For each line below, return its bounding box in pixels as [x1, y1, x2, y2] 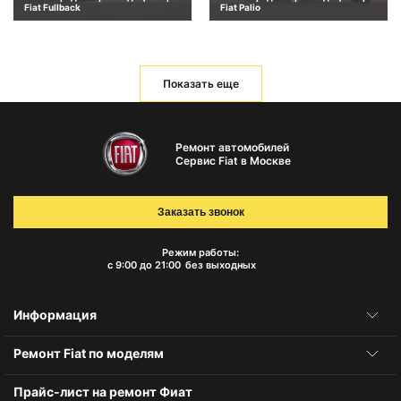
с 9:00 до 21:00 [107, 259, 181, 271]
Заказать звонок [157, 206, 244, 218]
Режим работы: [162, 246, 239, 259]
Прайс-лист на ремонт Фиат [13, 384, 192, 399]
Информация [13, 307, 97, 322]
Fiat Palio [220, 2, 260, 13]
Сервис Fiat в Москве [175, 153, 291, 167]
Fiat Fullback [24, 2, 81, 13]
